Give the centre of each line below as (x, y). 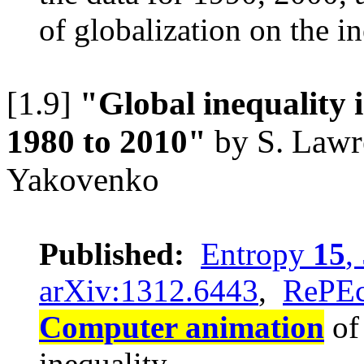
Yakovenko (83, 180)
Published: (112, 254)
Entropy (257, 254)
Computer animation (182, 327)
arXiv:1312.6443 (149, 291)
